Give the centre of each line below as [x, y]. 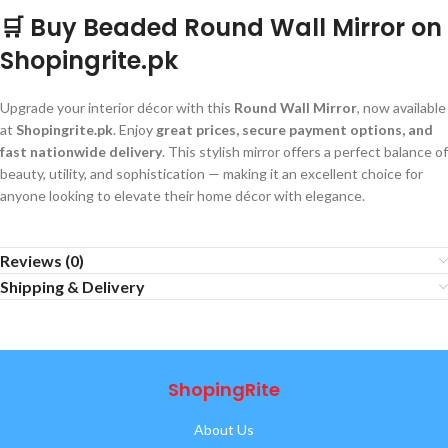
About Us [224, 429]
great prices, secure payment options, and [294, 129]
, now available [401, 107]
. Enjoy [134, 129]
